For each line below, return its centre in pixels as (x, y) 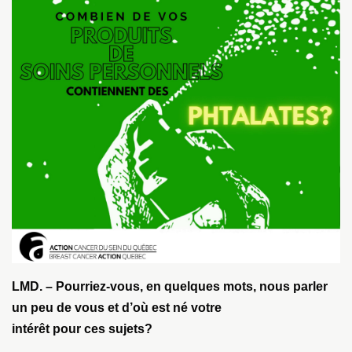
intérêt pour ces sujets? (82, 329)
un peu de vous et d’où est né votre (117, 308)
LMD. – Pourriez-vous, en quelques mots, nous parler (170, 287)
